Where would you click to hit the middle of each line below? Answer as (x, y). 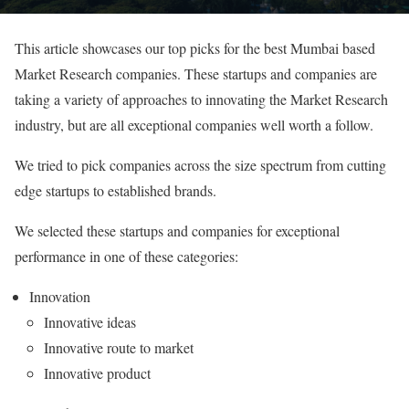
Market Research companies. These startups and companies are (196, 73)
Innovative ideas (90, 321)
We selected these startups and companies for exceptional (177, 230)
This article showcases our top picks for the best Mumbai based (195, 47)
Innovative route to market (119, 347)
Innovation (60, 296)
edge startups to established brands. (115, 190)
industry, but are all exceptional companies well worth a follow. (194, 124)
